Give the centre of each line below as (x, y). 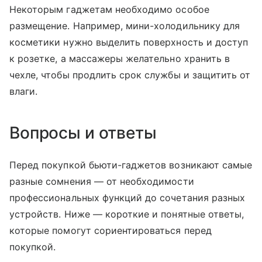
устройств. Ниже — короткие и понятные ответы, (127, 214)
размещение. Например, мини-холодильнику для (125, 26)
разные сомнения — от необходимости (102, 182)
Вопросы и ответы (83, 133)
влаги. (24, 92)
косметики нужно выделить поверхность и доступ (129, 42)
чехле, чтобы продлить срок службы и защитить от (130, 75)
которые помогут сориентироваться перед (111, 231)
